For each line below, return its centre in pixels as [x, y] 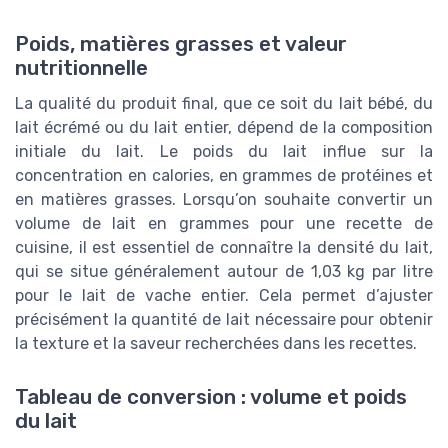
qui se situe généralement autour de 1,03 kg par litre [224, 271]
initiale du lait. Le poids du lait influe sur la [224, 151]
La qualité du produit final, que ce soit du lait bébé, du [224, 103]
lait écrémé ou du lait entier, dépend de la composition [224, 127]
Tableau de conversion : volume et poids [211, 397]
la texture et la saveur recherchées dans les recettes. [216, 343]
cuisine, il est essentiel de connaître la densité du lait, [224, 247]
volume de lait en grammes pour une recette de [224, 223]
